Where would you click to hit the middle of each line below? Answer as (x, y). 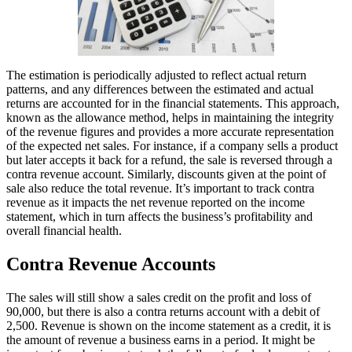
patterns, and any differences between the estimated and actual (160, 89)
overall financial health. (64, 230)
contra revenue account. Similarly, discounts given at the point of (166, 174)
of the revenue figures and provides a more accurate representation (170, 131)
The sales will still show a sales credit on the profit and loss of (159, 297)
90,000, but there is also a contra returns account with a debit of (163, 311)
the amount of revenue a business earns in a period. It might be (161, 339)
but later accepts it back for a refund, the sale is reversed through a (169, 159)
